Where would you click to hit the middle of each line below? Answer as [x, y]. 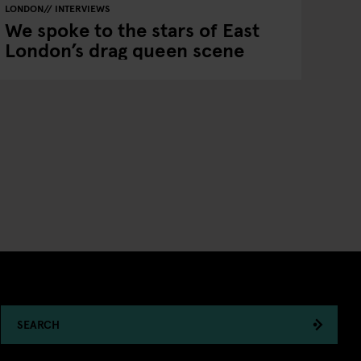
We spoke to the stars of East [132, 29]
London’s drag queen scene [124, 50]
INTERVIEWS [82, 8]
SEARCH [38, 324]
